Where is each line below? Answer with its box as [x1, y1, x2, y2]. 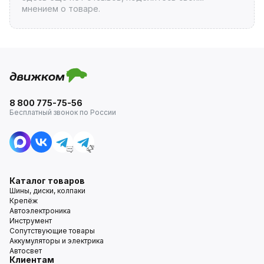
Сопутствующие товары [9, 226, 95, 235]
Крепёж [9, 196, 38, 205]
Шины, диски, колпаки [9, 186, 85, 195]
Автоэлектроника [9, 206, 71, 215]
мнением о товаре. [21, 3, 100, 14]
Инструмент [9, 216, 52, 225]
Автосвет [9, 246, 42, 255]
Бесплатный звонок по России [9, 107, 116, 117]
